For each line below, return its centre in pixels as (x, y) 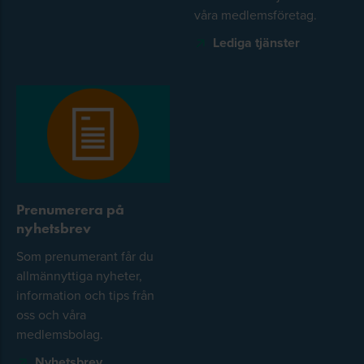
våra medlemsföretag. (256, 14)
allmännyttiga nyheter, (79, 275)
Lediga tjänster (256, 42)
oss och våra (51, 314)
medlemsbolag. (60, 334)
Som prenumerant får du (85, 256)
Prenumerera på (70, 209)
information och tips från (85, 295)
